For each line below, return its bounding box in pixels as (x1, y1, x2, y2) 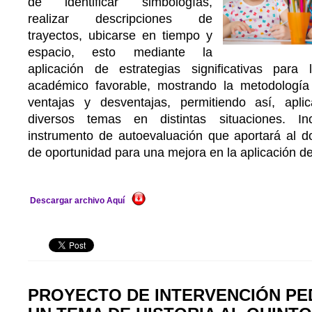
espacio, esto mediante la (28, 45, 212, 59)
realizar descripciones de (28, 12, 212, 26)
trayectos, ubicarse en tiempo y (28, 29, 212, 42)
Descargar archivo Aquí (30, 196, 125, 205)
